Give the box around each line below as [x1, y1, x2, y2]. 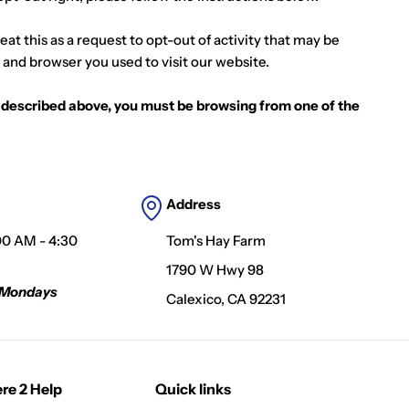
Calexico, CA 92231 [165, 290, 286, 308]
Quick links [154, 380, 231, 398]
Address [165, 195, 221, 213]
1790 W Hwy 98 [165, 261, 264, 278]
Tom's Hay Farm [165, 232, 266, 249]
